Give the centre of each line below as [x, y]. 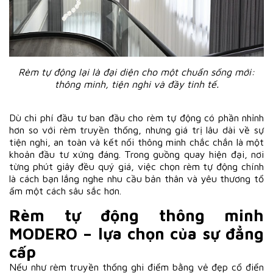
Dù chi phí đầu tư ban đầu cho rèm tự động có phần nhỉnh [136, 118]
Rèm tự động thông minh [136, 215]
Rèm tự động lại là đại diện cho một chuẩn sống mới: [136, 72]
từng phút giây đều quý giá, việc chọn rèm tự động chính [136, 167]
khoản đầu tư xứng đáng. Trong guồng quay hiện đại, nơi [136, 154]
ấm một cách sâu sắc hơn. [65, 191]
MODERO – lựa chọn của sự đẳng [136, 234]
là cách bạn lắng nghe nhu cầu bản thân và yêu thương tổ [136, 179]
